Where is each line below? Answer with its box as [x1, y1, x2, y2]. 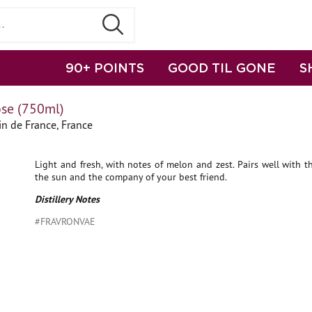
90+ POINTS [65, 61, 144, 75]
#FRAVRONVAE [35, 215, 95, 228]
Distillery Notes [35, 193, 100, 205]
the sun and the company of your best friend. [35, 171, 227, 183]
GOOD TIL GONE [168, 61, 276, 75]
